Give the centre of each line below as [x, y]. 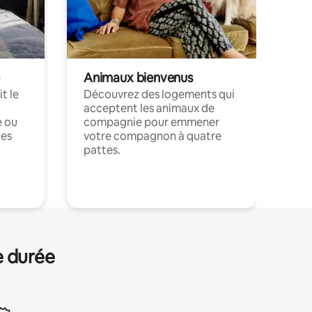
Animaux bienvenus [138, 77]
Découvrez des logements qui [159, 94]
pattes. [102, 150]
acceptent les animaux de [149, 108]
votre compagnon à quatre [153, 136]
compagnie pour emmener [151, 122]
